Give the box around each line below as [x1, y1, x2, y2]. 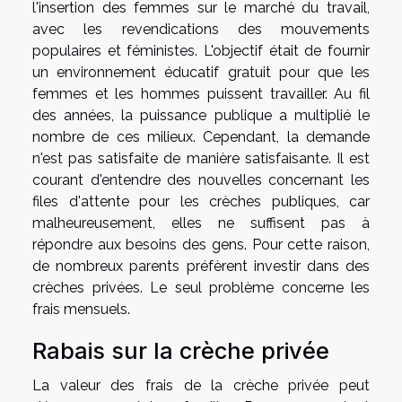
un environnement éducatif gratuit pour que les [32, 63, 370, 81]
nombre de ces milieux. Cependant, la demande [32, 127, 370, 145]
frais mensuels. [32, 300, 130, 318]
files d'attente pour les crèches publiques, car [32, 192, 370, 210]
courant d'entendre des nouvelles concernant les [32, 170, 370, 188]
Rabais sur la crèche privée [32, 336, 329, 364]
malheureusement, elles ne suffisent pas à [32, 214, 370, 232]
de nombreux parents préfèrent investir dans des [32, 257, 370, 275]
